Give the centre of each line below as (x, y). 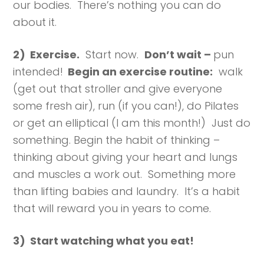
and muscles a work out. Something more (125, 174)
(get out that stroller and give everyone (118, 89)
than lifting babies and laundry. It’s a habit (127, 192)
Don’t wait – (179, 55)
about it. (35, 22)
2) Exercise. (47, 55)
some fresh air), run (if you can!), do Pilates (126, 106)
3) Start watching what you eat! (106, 241)
